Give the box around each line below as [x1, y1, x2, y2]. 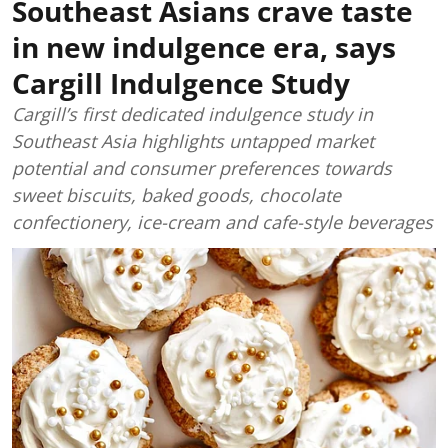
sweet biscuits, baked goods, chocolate [12, 183, 341, 207]
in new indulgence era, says [12, 28, 396, 66]
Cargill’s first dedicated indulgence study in [12, 102, 373, 126]
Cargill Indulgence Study [12, 64, 350, 102]
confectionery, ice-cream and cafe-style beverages [12, 210, 433, 234]
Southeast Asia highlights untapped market [12, 129, 374, 153]
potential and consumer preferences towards [12, 156, 392, 180]
